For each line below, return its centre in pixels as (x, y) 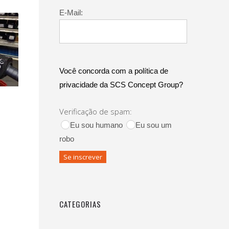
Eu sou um (154, 125)
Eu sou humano (97, 125)
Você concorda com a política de (114, 71)
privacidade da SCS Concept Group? (121, 85)
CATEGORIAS (80, 204)
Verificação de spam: (96, 111)
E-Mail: (71, 13)
